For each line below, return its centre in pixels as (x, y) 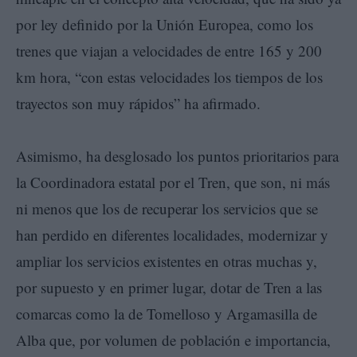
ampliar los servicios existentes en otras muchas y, (167, 261)
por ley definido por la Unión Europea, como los (165, 24)
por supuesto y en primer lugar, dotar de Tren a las (169, 287)
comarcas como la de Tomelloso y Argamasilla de (167, 313)
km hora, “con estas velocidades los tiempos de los (169, 76)
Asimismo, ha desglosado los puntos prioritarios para (177, 155)
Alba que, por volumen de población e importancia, (173, 339)
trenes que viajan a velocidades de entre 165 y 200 (169, 50)
